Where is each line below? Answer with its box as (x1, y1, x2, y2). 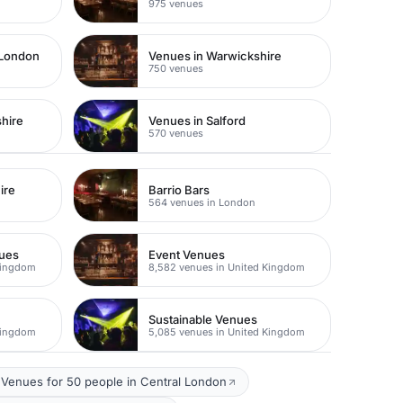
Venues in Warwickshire (148, 48, 282, 63)
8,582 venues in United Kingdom (148, 260, 306, 273)
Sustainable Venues (148, 311, 258, 327)
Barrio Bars (148, 182, 210, 197)
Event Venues (148, 246, 226, 262)
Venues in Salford (148, 112, 246, 128)
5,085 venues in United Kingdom (148, 325, 306, 338)
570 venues (148, 126, 204, 139)
